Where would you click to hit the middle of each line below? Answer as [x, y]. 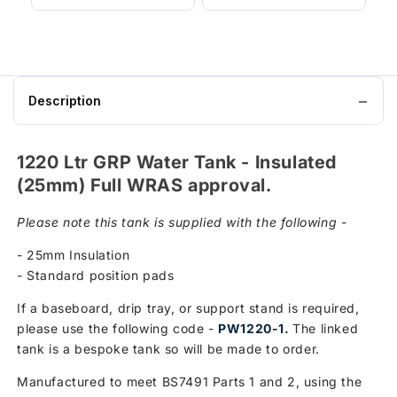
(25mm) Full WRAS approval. [144, 186]
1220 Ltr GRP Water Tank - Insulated [177, 163]
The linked [326, 328]
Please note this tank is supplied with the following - [182, 222]
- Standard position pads [96, 275]
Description [65, 101]
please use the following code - [118, 328]
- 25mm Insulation [74, 254]
